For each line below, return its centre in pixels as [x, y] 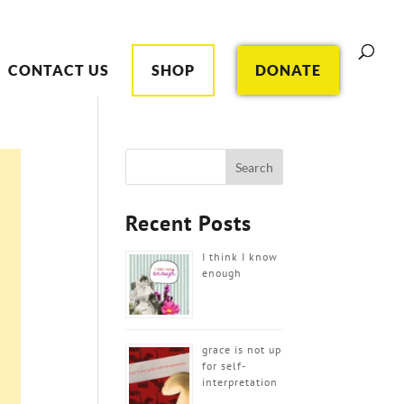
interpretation [240, 382]
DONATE [288, 70]
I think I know [240, 257]
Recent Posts [189, 223]
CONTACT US [59, 70]
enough [222, 273]
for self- [225, 366]
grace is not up [242, 349]
